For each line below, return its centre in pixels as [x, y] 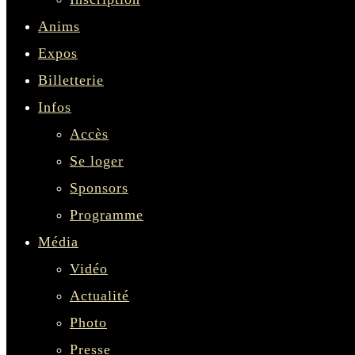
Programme [107, 215]
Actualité [99, 296]
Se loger [97, 161]
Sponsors [99, 188]
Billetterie [71, 80]
